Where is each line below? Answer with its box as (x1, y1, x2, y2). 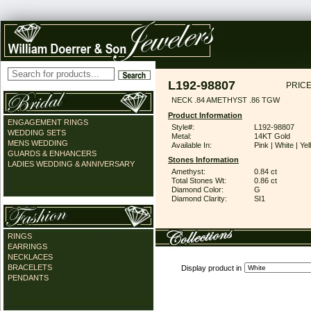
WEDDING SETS (8, 128, 66, 137)
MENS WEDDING (8, 139, 68, 147)
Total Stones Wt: (171, 176, 226, 185)
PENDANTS (8, 274, 49, 282)
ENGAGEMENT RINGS (8, 118, 88, 126)
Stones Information (168, 155, 239, 164)
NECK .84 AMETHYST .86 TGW (171, 96, 280, 104)
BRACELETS (8, 263, 52, 271)
